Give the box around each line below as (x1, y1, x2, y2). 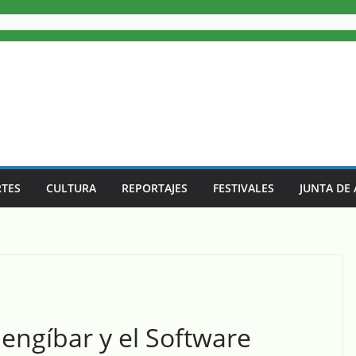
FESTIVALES (213, 180, 274, 195)
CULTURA (46, 180, 96, 195)
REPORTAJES (122, 180, 188, 195)
